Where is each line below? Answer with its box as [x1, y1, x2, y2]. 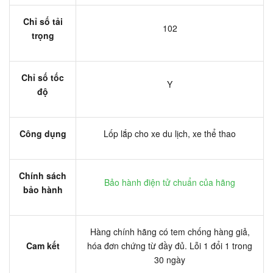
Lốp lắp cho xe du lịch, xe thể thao [104, 127, 236, 140]
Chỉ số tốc [21, 71, 64, 83]
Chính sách [19, 169, 66, 182]
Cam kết [26, 239, 60, 252]
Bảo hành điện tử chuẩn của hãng [104, 175, 235, 188]
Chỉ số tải [23, 15, 63, 27]
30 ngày [154, 253, 185, 266]
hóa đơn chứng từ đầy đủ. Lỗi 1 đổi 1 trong [87, 239, 252, 252]
